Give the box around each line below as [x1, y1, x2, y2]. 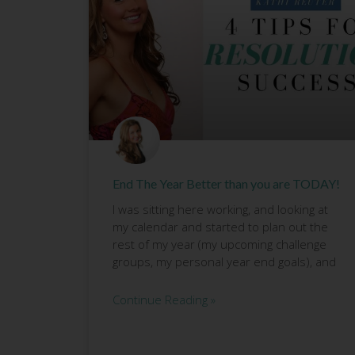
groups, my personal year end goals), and [113, 254, 336, 270]
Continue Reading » [113, 292, 216, 308]
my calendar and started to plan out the [113, 219, 328, 235]
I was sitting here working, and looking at [113, 201, 328, 218]
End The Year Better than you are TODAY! [113, 176, 340, 192]
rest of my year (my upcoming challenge [113, 236, 326, 253]
